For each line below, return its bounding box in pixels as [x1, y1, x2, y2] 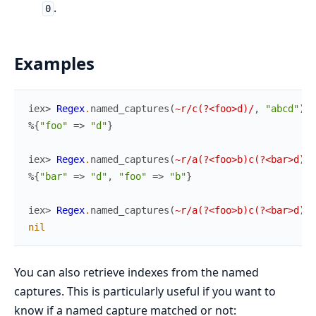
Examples [14, 51, 95, 75]
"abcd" [265, 103, 299, 115]
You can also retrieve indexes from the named [14, 265, 259, 281]
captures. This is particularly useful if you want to [14, 284, 276, 300]
